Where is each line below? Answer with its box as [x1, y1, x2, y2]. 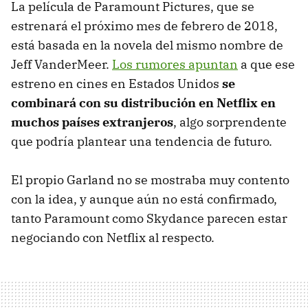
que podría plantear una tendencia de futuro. [11, 133, 272, 149]
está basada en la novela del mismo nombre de [11, 36, 283, 53]
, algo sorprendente [173, 113, 287, 130]
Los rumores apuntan [112, 56, 238, 72]
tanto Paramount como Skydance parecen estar [11, 210, 287, 226]
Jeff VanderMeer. [11, 56, 112, 72]
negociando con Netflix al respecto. [11, 229, 214, 245]
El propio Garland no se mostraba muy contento [11, 171, 289, 188]
